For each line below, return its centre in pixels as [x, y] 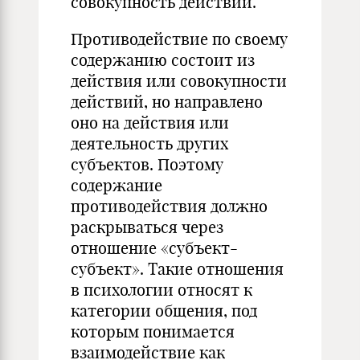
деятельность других [149, 143]
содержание [117, 185]
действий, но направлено [167, 102]
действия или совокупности [179, 81]
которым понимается [153, 331]
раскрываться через [147, 227]
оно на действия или [150, 123]
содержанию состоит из [163, 60]
